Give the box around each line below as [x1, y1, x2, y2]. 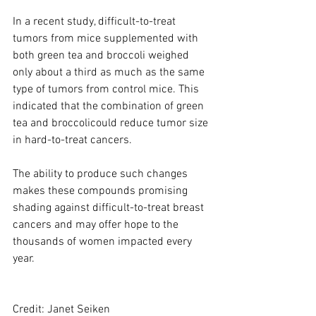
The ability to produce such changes [13, 166, 190, 181]
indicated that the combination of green [13, 99, 207, 114]
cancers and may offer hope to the [13, 217, 181, 232]
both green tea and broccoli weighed [13, 48, 192, 63]
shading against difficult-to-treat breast [13, 200, 207, 215]
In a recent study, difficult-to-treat [13, 14, 178, 29]
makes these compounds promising [13, 183, 190, 198]
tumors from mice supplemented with [13, 31, 201, 46]
